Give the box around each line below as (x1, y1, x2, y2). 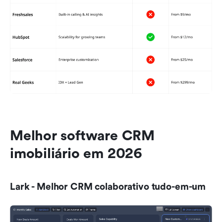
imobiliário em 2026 (10, 145, 142, 162)
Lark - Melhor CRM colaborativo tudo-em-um (10, 181, 206, 192)
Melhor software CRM (10, 127, 155, 144)
